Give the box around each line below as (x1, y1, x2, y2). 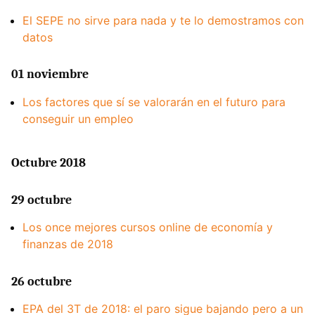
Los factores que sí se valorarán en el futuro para (22, 94, 285, 109)
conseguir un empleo (22, 111, 134, 126)
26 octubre (11, 274, 72, 290)
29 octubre (11, 192, 72, 207)
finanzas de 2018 (22, 237, 113, 252)
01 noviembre (11, 67, 89, 82)
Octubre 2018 (11, 155, 86, 171)
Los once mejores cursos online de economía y (22, 220, 273, 235)
